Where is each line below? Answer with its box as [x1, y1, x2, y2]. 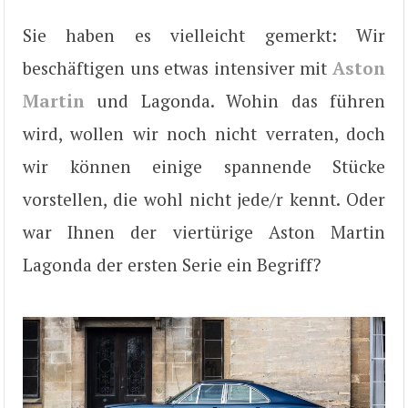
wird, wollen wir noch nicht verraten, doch [23, 122, 385, 146]
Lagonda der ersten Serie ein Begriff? [23, 253, 321, 277]
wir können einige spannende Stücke [23, 155, 385, 178]
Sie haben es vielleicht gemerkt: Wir [23, 24, 385, 47]
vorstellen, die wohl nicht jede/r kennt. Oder [23, 188, 385, 211]
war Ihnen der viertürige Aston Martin [23, 220, 385, 244]
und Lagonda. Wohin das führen [85, 89, 385, 113]
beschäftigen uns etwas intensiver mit [23, 56, 332, 80]
